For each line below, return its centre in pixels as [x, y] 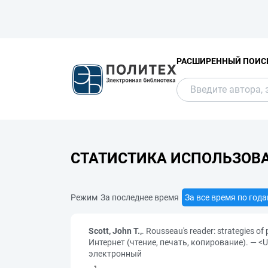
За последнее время [140, 197]
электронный [115, 254]
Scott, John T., [115, 231]
